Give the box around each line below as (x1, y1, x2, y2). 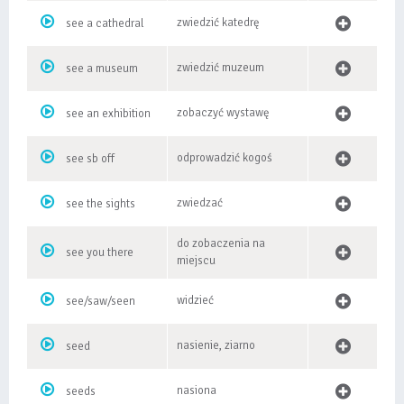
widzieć (177, 293, 214, 308)
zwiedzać (177, 196, 223, 210)
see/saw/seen (66, 294, 135, 308)
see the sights (66, 197, 135, 211)
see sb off (66, 151, 115, 166)
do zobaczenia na (177, 236, 265, 251)
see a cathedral (66, 16, 144, 31)
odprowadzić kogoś (177, 151, 272, 165)
